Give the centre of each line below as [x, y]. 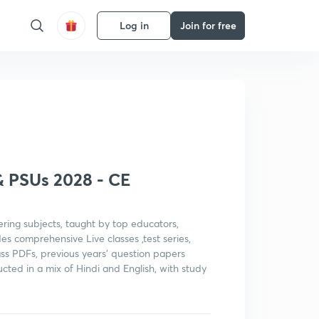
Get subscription [115, 49]
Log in [134, 25]
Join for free [208, 25]
